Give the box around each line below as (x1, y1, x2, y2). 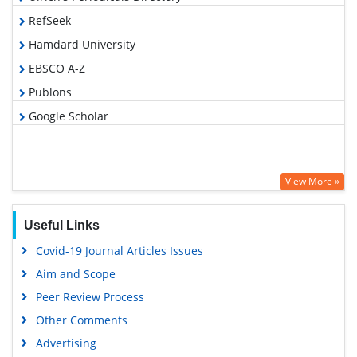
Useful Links (23, 218, 100, 233)
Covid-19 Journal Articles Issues (35, 243, 203, 259)
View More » (285, 175, 339, 189)
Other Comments (35, 312, 127, 328)
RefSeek (25, 13, 71, 29)
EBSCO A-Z (25, 61, 85, 76)
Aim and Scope (35, 266, 116, 282)
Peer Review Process (35, 289, 144, 305)
